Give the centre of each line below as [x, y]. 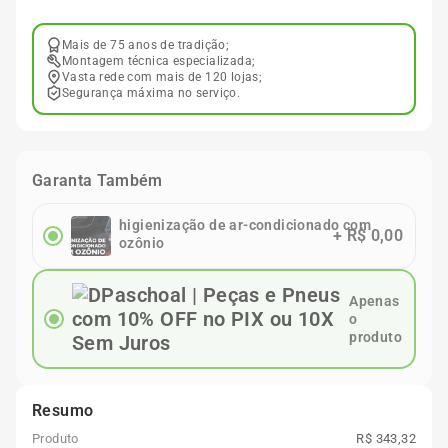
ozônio [142, 243]
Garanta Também [97, 180]
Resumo [63, 410]
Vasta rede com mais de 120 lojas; [162, 77]
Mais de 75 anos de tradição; [146, 45]
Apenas [374, 301]
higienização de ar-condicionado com [245, 225]
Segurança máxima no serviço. [151, 93]
